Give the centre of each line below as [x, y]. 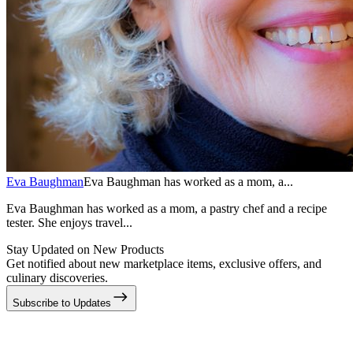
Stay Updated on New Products [85, 249]
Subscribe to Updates [62, 303]
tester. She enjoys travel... [69, 222]
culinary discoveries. [57, 277]
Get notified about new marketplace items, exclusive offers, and [164, 263]
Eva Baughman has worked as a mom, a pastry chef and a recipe [167, 208]
